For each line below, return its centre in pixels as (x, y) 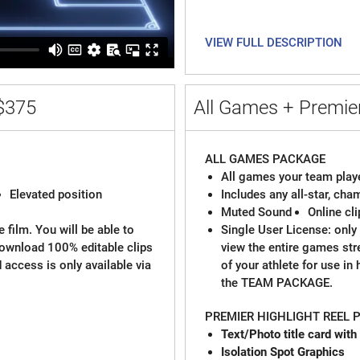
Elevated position (55, 194)
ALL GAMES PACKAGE (267, 159)
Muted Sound (257, 212)
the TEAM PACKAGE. (277, 282)
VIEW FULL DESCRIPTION (274, 42)
